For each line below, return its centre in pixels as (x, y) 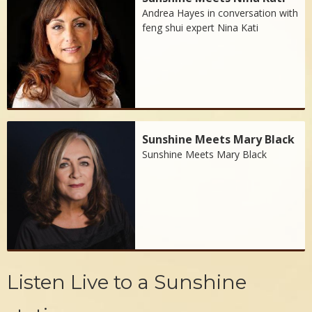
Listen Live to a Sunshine (127, 282)
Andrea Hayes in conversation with (220, 13)
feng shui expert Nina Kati (201, 28)
